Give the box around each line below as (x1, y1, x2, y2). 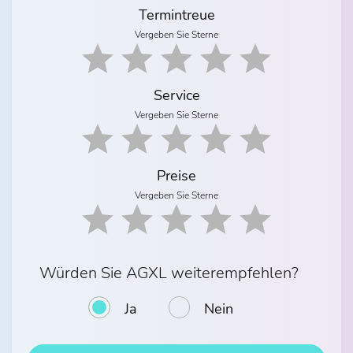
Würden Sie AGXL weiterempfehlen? (39, 262, 299, 284)
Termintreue (138, 6, 215, 24)
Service (153, 86, 200, 105)
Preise (157, 166, 196, 185)
